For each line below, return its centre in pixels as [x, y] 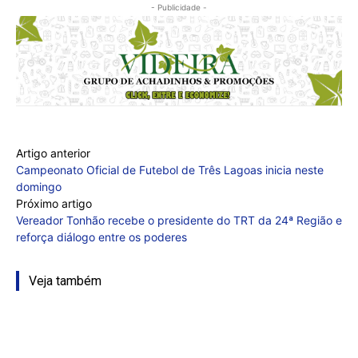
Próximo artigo [54, 203]
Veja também [65, 280]
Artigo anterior [53, 153]
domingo [39, 186]
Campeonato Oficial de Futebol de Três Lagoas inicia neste [170, 169]
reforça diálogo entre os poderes [101, 237]
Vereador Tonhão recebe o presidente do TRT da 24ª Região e [179, 220]
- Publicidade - [179, 8]
